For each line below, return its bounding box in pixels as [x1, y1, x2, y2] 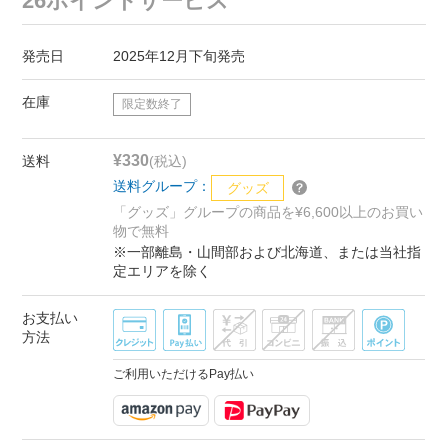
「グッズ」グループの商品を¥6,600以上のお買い [113, 203, 424, 220]
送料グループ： [113, 178, 212, 195]
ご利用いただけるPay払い [113, 367, 255, 381]
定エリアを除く [113, 263, 212, 280]
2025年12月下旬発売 [113, 47, 246, 64]
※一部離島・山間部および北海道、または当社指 [113, 244, 422, 261]
